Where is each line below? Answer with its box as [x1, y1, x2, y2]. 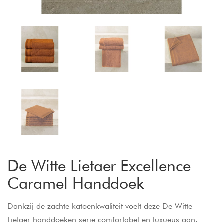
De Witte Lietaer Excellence [7, 155, 191, 175]
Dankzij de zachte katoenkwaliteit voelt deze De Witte [7, 201, 192, 211]
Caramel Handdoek [7, 173, 144, 193]
